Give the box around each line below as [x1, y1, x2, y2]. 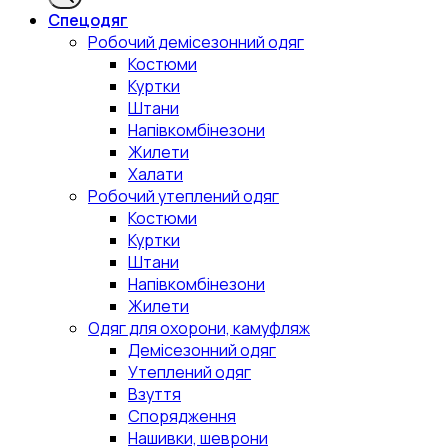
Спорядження [128, 404, 236, 427]
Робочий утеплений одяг [88, 184, 279, 207]
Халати [128, 162, 183, 185]
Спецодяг [48, 8, 128, 31]
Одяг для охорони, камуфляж [88, 316, 310, 339]
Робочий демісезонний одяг [88, 30, 304, 53]
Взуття [128, 382, 181, 405]
